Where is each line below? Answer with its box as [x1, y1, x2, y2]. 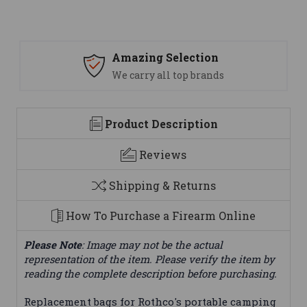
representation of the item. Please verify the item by [24, 252, 275, 267]
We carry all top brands [111, 69, 224, 82]
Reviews [139, 147, 186, 162]
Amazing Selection [111, 50, 219, 65]
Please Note [24, 238, 82, 252]
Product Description [104, 116, 218, 132]
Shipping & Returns [108, 177, 216, 193]
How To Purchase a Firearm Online [66, 208, 256, 223]
